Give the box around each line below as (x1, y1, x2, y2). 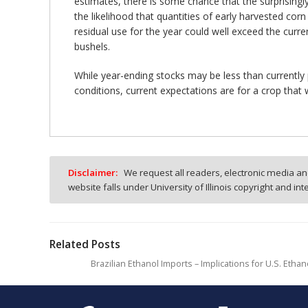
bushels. (74, 40, 110, 54)
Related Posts (49, 237, 120, 252)
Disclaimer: (67, 166, 118, 179)
